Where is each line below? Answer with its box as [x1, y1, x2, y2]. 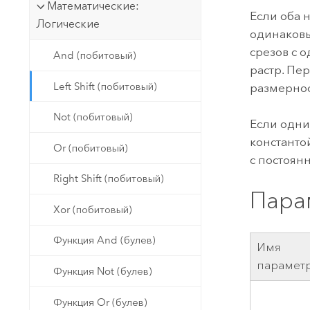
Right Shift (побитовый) [53, 172, 165, 185]
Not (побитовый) [53, 111, 134, 124]
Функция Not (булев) [53, 264, 153, 277]
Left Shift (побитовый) [53, 80, 158, 93]
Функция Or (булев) [53, 295, 148, 309]
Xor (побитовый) [53, 203, 133, 216]
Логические [35, 17, 100, 31]
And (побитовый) [53, 49, 137, 62]
